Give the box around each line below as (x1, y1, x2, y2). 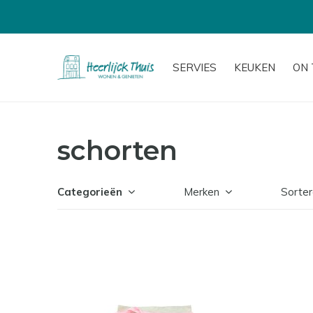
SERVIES (173, 61, 217, 74)
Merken (184, 185, 219, 198)
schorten (57, 134, 177, 167)
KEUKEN (234, 61, 275, 74)
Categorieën (57, 185, 122, 198)
